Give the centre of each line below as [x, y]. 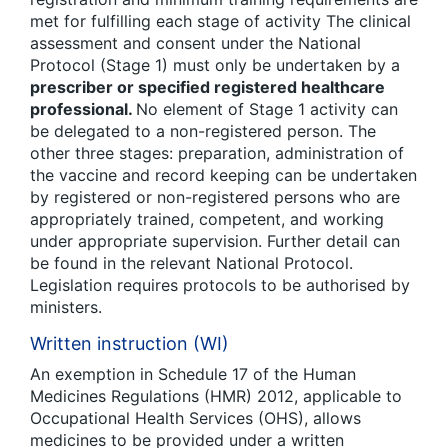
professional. [83, 109]
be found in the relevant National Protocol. [191, 263]
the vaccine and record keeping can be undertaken [223, 175]
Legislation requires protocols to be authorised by [220, 285]
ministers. [66, 307]
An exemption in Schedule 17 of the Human [193, 374]
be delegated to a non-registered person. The [203, 131]
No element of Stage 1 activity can [267, 109]
